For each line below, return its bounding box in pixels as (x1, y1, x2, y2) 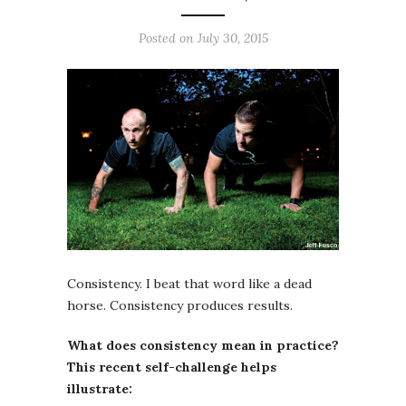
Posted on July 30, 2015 (138, 30, 268, 47)
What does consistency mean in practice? (67, 337, 339, 354)
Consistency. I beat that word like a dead (67, 275, 312, 293)
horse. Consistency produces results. (67, 297, 293, 314)
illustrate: (67, 381, 132, 398)
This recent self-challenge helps (67, 359, 276, 376)
